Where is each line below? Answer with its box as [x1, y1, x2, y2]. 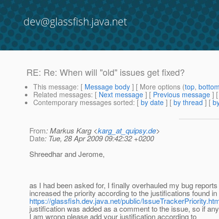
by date [141, 97, 164, 108]
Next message [99, 89, 143, 100]
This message [33, 82, 77, 92]
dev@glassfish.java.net [23, 15, 127, 28]
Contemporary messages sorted [33, 97, 133, 108]
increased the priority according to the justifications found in [29, 188, 217, 198]
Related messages [33, 89, 91, 100]
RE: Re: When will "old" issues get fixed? [26, 66, 185, 79]
